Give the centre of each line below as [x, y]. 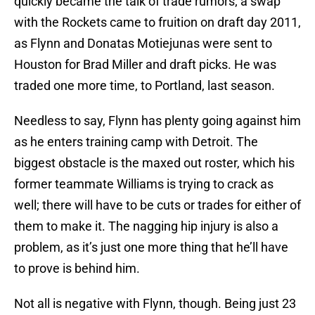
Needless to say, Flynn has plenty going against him [157, 121]
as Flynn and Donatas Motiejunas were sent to [143, 44]
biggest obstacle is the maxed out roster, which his [154, 163]
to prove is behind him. [77, 269]
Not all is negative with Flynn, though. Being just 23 [155, 304]
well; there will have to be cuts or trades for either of [157, 205]
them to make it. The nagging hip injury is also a [146, 226]
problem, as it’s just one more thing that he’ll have [151, 247]
